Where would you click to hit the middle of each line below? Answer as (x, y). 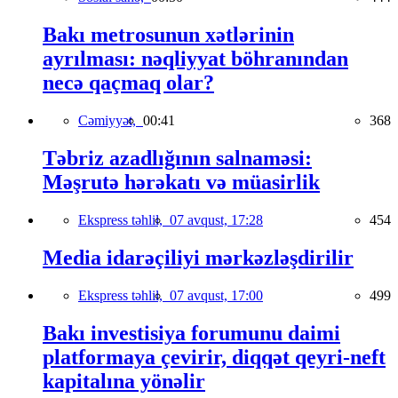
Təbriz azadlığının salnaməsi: (177, 159)
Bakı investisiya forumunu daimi (191, 333)
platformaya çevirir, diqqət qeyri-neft (214, 357)
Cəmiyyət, (111, 121)
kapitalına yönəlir (124, 381)
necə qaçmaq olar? (128, 83)
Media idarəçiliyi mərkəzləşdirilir (198, 257)
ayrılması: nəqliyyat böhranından (195, 59)
